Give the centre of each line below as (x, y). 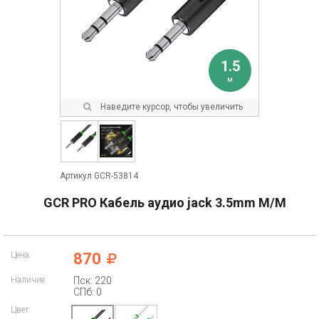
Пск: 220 (93, 281)
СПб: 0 (88, 292)
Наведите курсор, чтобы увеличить (171, 107)
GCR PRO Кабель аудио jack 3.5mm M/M (165, 203)
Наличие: (29, 280)
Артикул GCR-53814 (99, 176)
